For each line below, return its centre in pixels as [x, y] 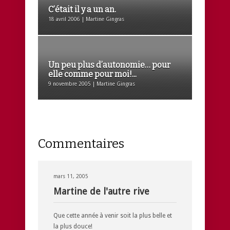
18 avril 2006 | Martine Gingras [86, 19]
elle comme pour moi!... [92, 74]
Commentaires [81, 143]
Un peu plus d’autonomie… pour [109, 65]
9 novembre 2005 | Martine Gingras [92, 84]
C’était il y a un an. [82, 9]
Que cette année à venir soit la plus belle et [113, 215]
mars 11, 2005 [71, 176]
